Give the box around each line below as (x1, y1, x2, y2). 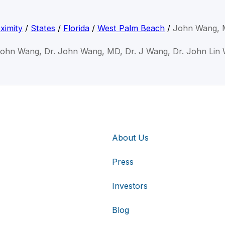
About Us (112, 133, 149, 143)
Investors (112, 181, 148, 191)
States (31, 23, 55, 33)
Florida (63, 23, 89, 33)
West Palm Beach (97, 23, 165, 33)
